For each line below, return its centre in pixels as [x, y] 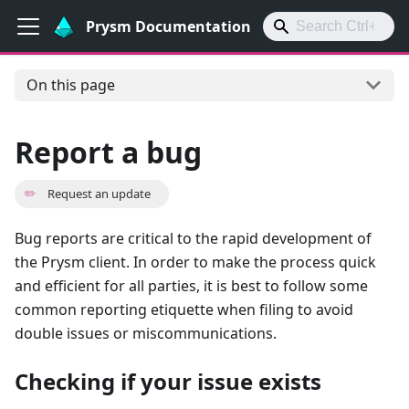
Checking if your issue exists [168, 381]
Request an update [99, 193]
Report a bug [108, 152]
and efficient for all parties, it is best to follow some [191, 285]
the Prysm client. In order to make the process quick [195, 262]
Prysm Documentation [168, 26]
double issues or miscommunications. [146, 333]
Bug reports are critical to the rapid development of [193, 238]
